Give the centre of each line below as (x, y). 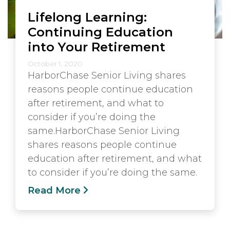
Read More (54, 190)
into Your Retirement (97, 47)
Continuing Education (100, 32)
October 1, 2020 (55, 64)
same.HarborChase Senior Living (104, 131)
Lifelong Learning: (87, 17)
